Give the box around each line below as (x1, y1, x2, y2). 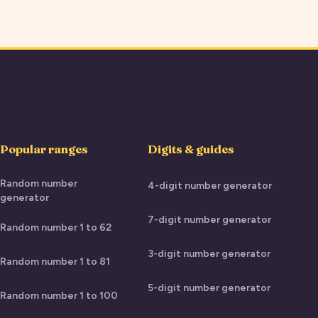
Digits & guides (148, 142, 234, 156)
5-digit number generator (148, 282, 270, 294)
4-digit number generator (148, 180, 272, 192)
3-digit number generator (148, 248, 270, 260)
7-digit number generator (148, 214, 271, 226)
